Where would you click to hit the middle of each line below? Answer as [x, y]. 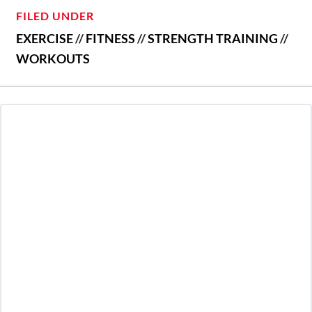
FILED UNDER [55, 15]
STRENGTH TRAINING [213, 38]
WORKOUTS [53, 58]
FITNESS [110, 38]
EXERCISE [45, 38]
